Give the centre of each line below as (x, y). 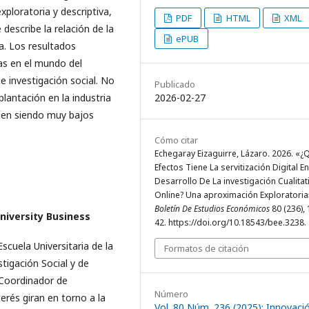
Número (171, 294)
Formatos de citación (207, 249)
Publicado (175, 84)
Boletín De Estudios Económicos (212, 209)
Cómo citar (176, 140)
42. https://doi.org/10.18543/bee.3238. (230, 223)
